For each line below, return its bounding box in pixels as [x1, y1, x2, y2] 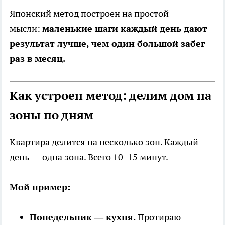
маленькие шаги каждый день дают [42, 23, 207, 35]
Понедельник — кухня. [30, 211, 136, 223]
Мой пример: [10, 181, 70, 193]
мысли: [10, 23, 42, 35]
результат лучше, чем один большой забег [10, 38, 205, 50]
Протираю [136, 211, 181, 223]
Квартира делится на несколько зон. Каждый [10, 136, 198, 148]
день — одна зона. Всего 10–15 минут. [10, 151, 168, 163]
